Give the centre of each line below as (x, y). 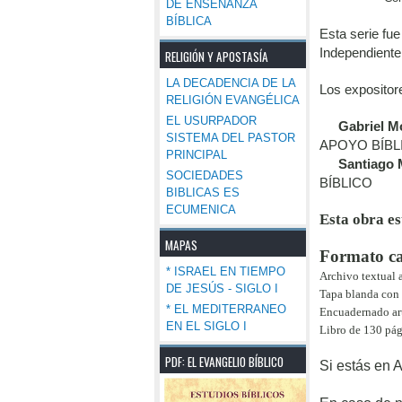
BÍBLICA (189, 21)
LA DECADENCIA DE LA (231, 83)
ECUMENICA (201, 210)
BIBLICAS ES (203, 192)
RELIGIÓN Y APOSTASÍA (217, 57)
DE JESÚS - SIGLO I (222, 288)
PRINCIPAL (197, 155)
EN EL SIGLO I (206, 326)
